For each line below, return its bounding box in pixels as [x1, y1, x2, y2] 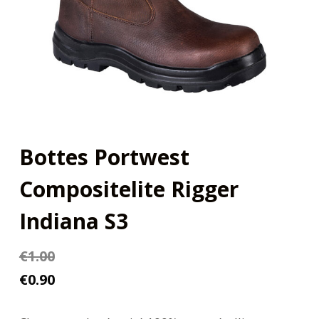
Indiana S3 [19, 206, 128, 236]
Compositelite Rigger [19, 174, 239, 204]
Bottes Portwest [19, 142, 189, 172]
